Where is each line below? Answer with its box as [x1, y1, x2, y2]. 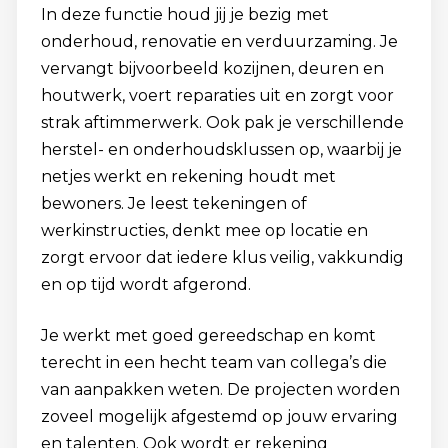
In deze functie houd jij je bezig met [41, 5, 329, 24]
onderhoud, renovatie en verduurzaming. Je [41, 32, 398, 51]
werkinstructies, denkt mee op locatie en [41, 221, 368, 240]
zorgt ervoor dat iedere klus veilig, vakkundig [41, 248, 404, 267]
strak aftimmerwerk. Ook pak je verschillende [41, 113, 404, 132]
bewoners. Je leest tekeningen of [41, 194, 307, 213]
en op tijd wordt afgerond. [41, 275, 251, 294]
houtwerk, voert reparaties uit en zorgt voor [41, 86, 394, 105]
